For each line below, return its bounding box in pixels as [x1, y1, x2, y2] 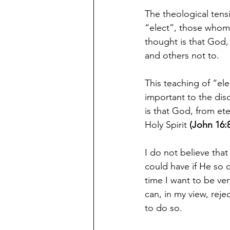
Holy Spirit [145, 119, 189, 130]
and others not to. [145, 50, 224, 61]
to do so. [145, 202, 182, 214]
